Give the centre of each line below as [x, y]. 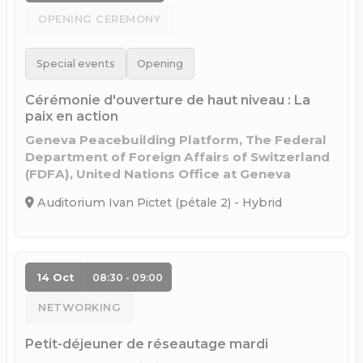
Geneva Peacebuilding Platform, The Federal [176, 139]
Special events [75, 63]
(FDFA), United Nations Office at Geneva [158, 173]
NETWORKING [79, 307]
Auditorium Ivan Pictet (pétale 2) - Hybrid [158, 203]
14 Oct [55, 277]
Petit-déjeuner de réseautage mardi [147, 344]
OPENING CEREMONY [99, 19]
